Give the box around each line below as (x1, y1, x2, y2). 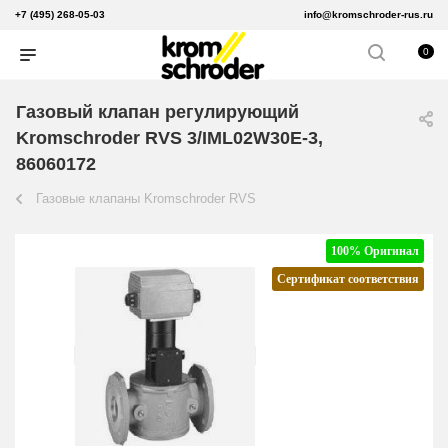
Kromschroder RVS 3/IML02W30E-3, (16, 128, 323, 149)
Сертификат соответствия (277, 272, 419, 287)
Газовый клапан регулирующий (16, 102, 299, 123)
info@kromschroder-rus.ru (304, 9, 433, 20)
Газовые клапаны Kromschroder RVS (36, 191, 256, 207)
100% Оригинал (331, 244, 419, 259)
